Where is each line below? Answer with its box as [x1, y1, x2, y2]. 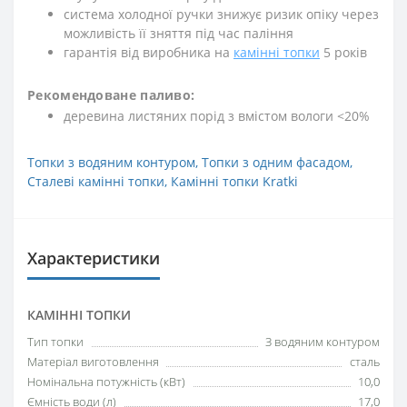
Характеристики [27, 247, 160, 269]
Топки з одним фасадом [202, 154, 350, 171]
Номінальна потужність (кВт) [27, 373, 185, 390]
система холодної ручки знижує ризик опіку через [64, 5, 379, 23]
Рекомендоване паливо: [27, 86, 195, 104]
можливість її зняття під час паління [64, 25, 293, 42]
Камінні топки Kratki [171, 173, 298, 190]
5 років [320, 44, 367, 61]
